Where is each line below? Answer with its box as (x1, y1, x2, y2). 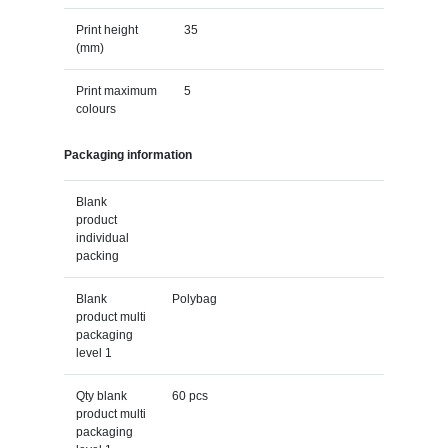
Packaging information (63, 147, 192, 162)
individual (75, 230, 129, 245)
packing (75, 248, 119, 263)
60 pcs (171, 388, 208, 403)
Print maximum (75, 83, 157, 98)
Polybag (171, 291, 217, 306)
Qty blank (75, 388, 127, 403)
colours (75, 101, 116, 116)
